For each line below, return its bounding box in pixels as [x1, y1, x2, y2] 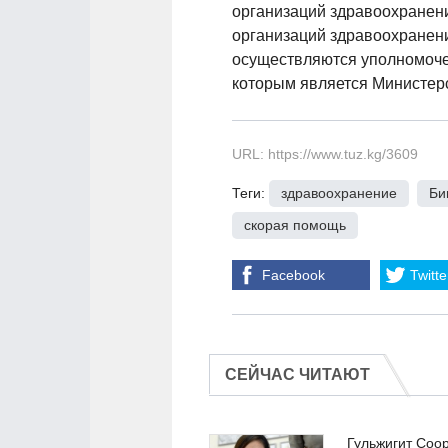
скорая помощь [244, 217, 346, 233]
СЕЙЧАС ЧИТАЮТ [225, 366, 370, 383]
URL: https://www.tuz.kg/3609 [232, 146, 418, 162]
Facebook [262, 267, 325, 283]
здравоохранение [281, 185, 397, 201]
